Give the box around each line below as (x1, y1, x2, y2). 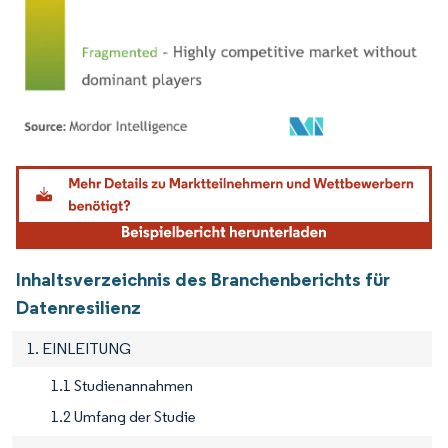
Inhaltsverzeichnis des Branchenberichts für (16, 267, 390, 291)
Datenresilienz (16, 295, 141, 319)
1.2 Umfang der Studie (51, 407, 196, 426)
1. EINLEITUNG (27, 339, 131, 358)
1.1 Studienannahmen (51, 376, 193, 395)
